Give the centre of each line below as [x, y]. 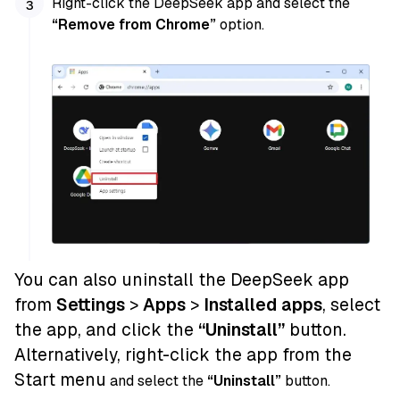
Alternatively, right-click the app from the [183, 355]
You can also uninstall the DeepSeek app [182, 280]
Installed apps [263, 305]
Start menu [60, 380]
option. [241, 25]
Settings [91, 305]
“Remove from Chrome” [134, 25]
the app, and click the [106, 330]
